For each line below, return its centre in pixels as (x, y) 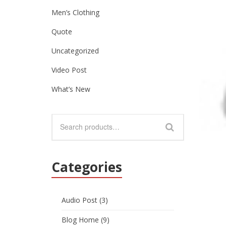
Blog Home (80, 220)
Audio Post (79, 200)
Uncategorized (75, 51)
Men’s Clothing (75, 12)
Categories (87, 167)
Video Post (69, 70)
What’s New (71, 89)
